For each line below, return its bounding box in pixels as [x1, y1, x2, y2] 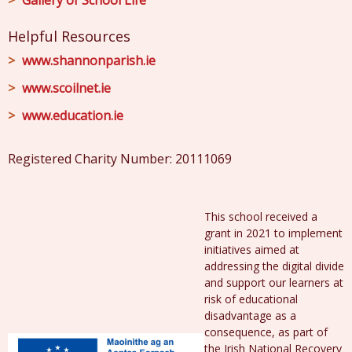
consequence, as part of [204, 324, 328, 339]
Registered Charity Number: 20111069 [8, 150, 232, 167]
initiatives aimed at [204, 242, 299, 257]
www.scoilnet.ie [22, 79, 111, 97]
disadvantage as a [204, 308, 296, 323]
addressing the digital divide [204, 258, 344, 273]
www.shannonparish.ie [22, 52, 156, 69]
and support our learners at [204, 275, 343, 290]
